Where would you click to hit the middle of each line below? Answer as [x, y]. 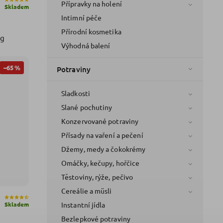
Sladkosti [76, 93]
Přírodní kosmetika [91, 31]
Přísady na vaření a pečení [102, 135]
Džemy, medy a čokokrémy [104, 149]
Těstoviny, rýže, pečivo [97, 176]
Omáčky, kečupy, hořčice [101, 163]
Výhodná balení [86, 45]
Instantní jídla [83, 204]
